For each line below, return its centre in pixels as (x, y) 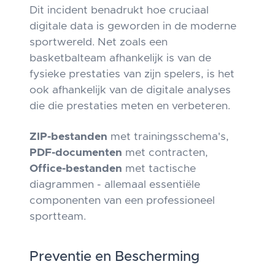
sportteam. (58, 217)
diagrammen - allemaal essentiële (115, 185)
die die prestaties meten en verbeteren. (130, 106)
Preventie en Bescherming (114, 257)
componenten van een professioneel (122, 201)
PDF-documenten (76, 153)
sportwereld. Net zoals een (99, 42)
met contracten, (165, 153)
